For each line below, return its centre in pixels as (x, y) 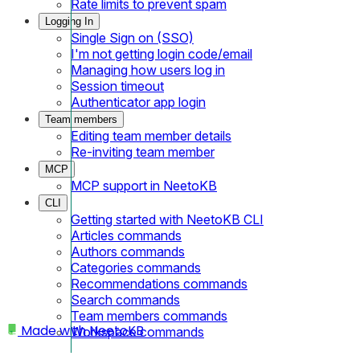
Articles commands (126, 235)
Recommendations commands (159, 283)
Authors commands (128, 251)
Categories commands (136, 267)
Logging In (69, 21)
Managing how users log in (148, 70)
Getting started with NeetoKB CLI (167, 219)
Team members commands (149, 315)
